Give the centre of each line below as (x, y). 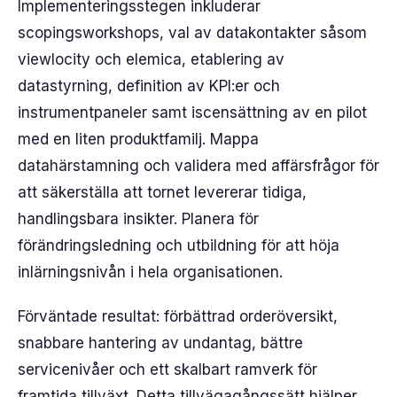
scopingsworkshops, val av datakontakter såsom (192, 33)
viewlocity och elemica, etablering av (151, 59)
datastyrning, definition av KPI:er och (149, 86)
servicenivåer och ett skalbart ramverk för (167, 370)
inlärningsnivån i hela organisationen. (150, 272)
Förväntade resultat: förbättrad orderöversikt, (178, 316)
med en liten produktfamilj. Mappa (138, 139)
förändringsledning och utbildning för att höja (179, 245)
